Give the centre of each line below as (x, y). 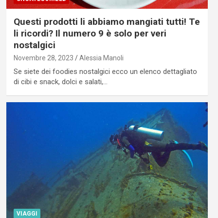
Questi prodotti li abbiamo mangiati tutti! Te (107, 22)
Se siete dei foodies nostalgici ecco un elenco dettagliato (105, 72)
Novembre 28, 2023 (43, 58)
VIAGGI (27, 213)
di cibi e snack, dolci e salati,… (60, 82)
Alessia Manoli (101, 58)
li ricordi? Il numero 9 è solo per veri (90, 34)
